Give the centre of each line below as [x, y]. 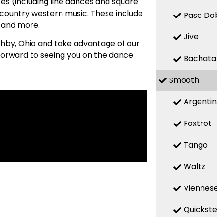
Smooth [184, 80]
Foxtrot [197, 123]
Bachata [200, 59]
